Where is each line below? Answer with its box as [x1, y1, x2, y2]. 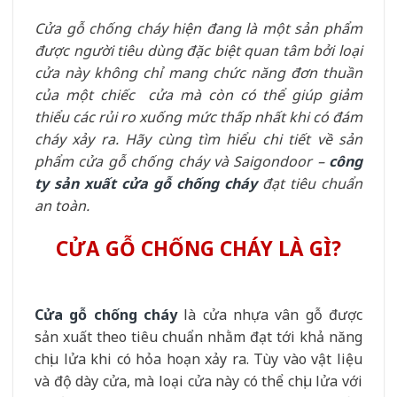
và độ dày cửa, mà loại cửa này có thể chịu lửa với [35, 370, 362, 391]
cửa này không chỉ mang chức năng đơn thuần [35, 63, 362, 82]
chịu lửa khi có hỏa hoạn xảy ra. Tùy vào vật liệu [35, 348, 362, 369]
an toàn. [35, 196, 90, 215]
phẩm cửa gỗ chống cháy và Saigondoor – [35, 152, 329, 171]
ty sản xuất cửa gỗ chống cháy [35, 174, 257, 193]
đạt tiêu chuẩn [257, 174, 362, 193]
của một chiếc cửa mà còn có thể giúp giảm [35, 85, 362, 105]
